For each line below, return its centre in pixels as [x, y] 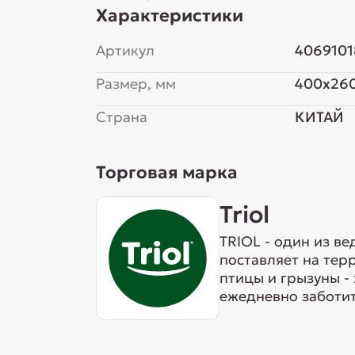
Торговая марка [166, 172]
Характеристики [169, 15]
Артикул [125, 50]
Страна [121, 117]
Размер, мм [136, 84]
